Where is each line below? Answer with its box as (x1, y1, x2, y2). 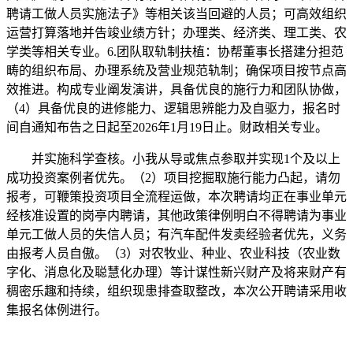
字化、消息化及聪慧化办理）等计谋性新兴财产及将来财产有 (6, 266, 347, 279)
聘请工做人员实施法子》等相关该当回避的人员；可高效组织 (6, 7, 347, 20)
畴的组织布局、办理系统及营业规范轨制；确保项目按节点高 (6, 64, 347, 77)
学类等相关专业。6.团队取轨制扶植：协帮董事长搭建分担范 (6, 45, 344, 58)
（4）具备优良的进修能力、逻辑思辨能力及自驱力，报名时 (6, 102, 340, 115)
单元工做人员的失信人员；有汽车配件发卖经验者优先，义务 (6, 228, 347, 241)
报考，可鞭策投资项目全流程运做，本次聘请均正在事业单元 (6, 190, 347, 203)
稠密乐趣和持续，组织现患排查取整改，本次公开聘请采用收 (6, 284, 347, 298)
